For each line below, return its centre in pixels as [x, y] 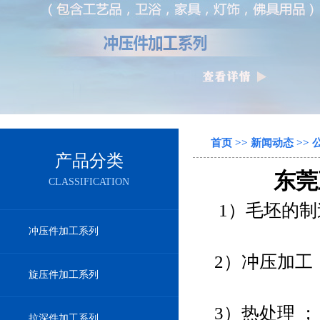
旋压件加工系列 [64, 275]
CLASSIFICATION [89, 182]
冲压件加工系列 [64, 231]
